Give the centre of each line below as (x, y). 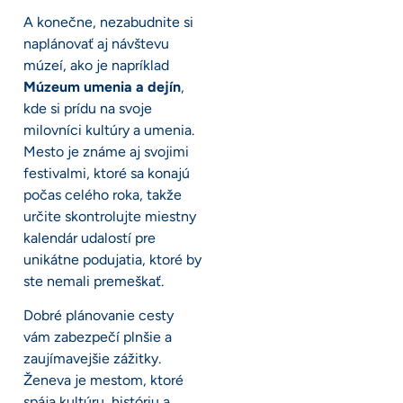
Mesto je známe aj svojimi (106, 151)
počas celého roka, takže (103, 194)
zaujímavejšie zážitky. (92, 359)
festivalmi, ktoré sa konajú (107, 173)
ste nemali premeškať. (94, 281)
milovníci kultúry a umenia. (109, 130)
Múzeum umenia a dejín (102, 86)
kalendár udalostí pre (90, 237)
